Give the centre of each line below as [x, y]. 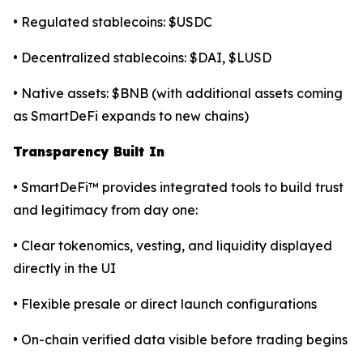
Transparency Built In [89, 151]
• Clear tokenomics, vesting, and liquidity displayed [173, 245]
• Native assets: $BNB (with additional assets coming [178, 93]
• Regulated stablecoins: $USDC [113, 21]
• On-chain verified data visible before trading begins [180, 339]
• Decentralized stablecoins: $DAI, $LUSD [142, 57]
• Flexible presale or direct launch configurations [165, 303]
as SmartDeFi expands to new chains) [131, 115]
